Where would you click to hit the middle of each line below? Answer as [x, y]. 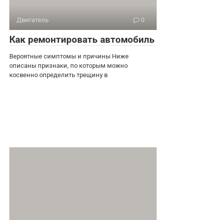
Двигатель [33, 20]
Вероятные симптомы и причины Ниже [69, 56]
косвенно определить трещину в [58, 75]
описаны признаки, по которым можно [69, 65]
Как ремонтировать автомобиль [82, 39]
